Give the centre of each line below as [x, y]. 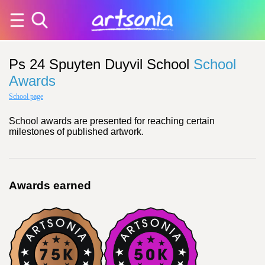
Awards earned [50, 185]
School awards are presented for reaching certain [112, 121]
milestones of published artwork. [76, 132]
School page [26, 96]
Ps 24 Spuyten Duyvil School [99, 64]
